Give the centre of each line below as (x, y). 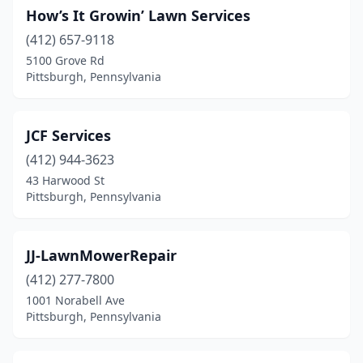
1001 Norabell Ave (75, 300)
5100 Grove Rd (65, 60)
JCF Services (68, 135)
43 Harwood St (65, 180)
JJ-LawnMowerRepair (101, 255)
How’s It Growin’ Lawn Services (138, 15)
